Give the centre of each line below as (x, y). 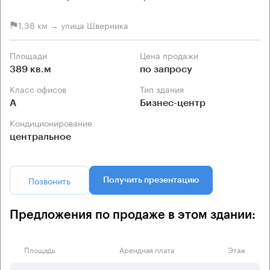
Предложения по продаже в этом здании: (133, 215)
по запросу (166, 69)
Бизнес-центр (173, 103)
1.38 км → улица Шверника (73, 25)
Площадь (40, 249)
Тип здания (164, 88)
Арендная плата (146, 249)
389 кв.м (30, 69)
